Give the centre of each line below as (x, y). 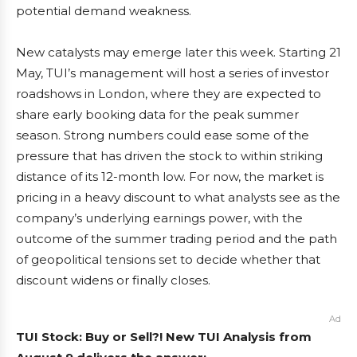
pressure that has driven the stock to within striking (169, 156)
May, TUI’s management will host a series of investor (173, 73)
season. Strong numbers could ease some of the (163, 135)
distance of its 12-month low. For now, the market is (170, 177)
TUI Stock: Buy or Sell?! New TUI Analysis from (164, 337)
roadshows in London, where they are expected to (169, 94)
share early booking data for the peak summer (157, 115)
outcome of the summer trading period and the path (177, 239)
